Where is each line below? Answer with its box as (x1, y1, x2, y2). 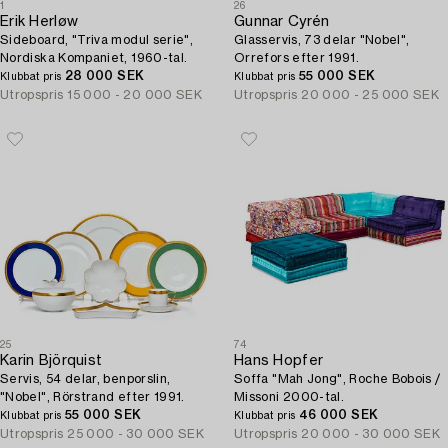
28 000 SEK (64, 70, 145, 82)
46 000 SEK (298, 409, 379, 421)
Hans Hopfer (234, 354, 324, 368)
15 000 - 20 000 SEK (67, 89, 203, 101)
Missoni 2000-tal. (234, 391, 345, 403)
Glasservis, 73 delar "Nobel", (234, 34, 410, 46)
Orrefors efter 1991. (234, 52, 360, 64)
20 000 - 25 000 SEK (301, 89, 440, 101)
